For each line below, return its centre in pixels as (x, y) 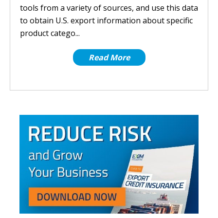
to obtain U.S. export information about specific (106, 20)
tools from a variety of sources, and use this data (109, 8)
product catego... (50, 33)
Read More (109, 57)
